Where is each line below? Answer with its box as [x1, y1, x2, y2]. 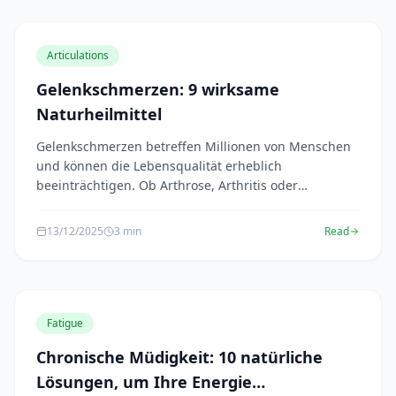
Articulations [47, 48, 109, 63]
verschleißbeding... [36, 196, 150, 213]
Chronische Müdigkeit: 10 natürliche [36, 346, 323, 368]
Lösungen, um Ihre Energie [36, 371, 252, 392]
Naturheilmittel [36, 103, 162, 125]
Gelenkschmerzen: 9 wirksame [36, 79, 279, 100]
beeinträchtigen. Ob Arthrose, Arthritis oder [36, 177, 298, 194]
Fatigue [47, 316, 83, 331]
